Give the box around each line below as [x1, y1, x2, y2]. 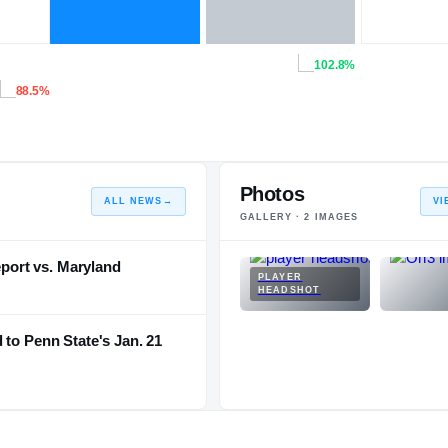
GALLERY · [239, 211, 305, 222]
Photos [239, 182, 305, 205]
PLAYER [257, 271, 303, 282]
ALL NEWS [103, 195, 163, 206]
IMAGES [310, 211, 359, 222]
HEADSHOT [257, 284, 321, 295]
